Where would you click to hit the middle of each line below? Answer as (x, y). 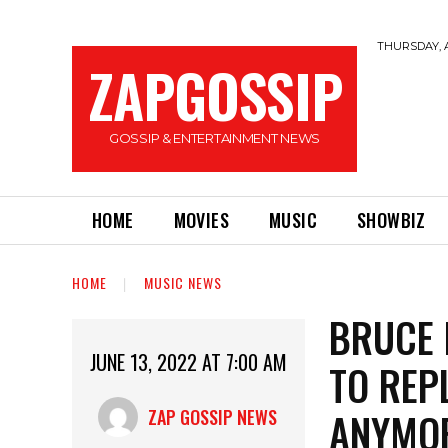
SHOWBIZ (391, 220)
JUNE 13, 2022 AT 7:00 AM (189, 362)
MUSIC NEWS (183, 282)
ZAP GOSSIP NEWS (212, 417)
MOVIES (201, 220)
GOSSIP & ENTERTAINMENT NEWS (214, 138)
